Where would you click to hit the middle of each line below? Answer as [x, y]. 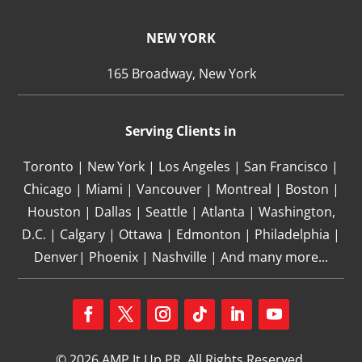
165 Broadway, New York [181, 73]
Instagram [178, 337]
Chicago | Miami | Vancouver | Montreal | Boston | [181, 189]
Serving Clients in [181, 130]
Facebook [103, 337]
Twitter [132, 337]
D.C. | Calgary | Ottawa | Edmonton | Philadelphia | [181, 234]
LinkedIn [248, 337]
